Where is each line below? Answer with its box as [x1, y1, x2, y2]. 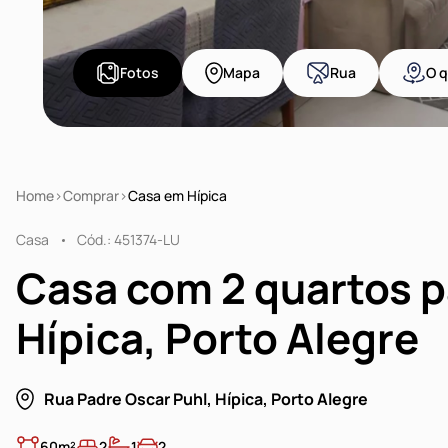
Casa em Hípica [128, 186, 227, 205]
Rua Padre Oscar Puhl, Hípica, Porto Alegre [44, 387, 368, 410]
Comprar [63, 186, 119, 205]
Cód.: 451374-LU [77, 230, 180, 249]
